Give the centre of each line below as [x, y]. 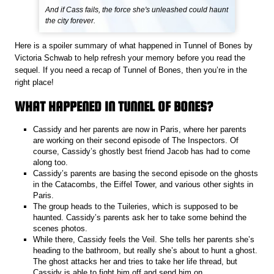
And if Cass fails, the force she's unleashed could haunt [137, 10]
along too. [51, 162]
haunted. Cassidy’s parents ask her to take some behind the [140, 217]
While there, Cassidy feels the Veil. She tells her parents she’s [144, 239]
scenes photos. [61, 228]
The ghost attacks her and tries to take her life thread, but [135, 261]
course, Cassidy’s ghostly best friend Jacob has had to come [142, 151]
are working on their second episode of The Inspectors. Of [136, 140]
